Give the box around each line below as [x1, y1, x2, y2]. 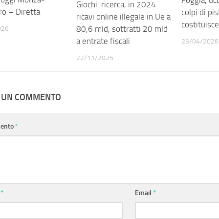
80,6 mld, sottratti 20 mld [76, 23, 168, 34]
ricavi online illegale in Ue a [76, 11, 171, 22]
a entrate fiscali [76, 36, 131, 46]
